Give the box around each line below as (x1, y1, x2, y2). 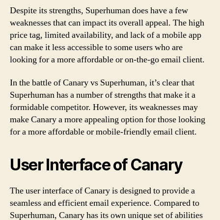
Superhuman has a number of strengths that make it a (10, 89, 195, 101)
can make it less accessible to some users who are (10, 41, 183, 53)
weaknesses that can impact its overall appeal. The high (10, 17, 204, 28)
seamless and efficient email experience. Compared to (10, 197, 199, 209)
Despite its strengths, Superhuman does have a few (10, 4, 188, 16)
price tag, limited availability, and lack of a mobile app (10, 29, 201, 41)
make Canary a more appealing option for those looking (10, 114, 205, 125)
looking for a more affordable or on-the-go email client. (10, 54, 205, 65)
